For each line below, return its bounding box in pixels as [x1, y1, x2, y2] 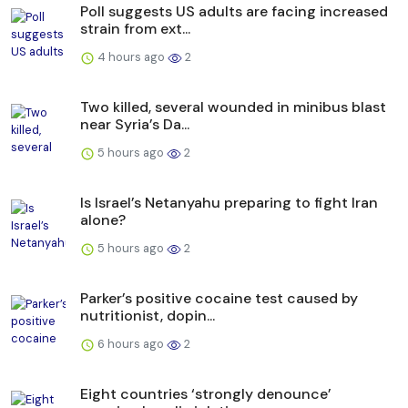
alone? [80, 209, 126, 229]
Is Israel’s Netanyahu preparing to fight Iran [80, 192, 378, 212]
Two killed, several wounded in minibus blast [80, 97, 386, 117]
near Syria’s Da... [80, 114, 189, 134]
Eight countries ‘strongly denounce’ [80, 383, 331, 403]
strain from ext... [80, 18, 190, 38]
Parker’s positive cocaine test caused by [80, 288, 358, 308]
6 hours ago [95, 335, 167, 352]
